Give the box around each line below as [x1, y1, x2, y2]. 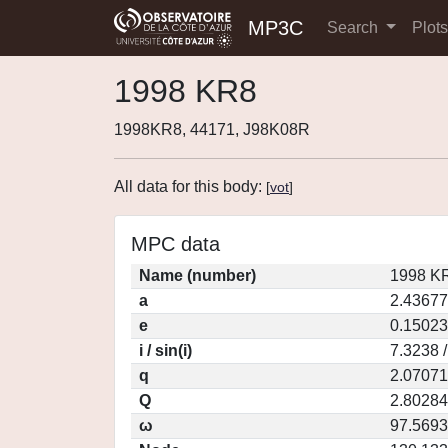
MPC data [131, 233, 220, 255]
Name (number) [139, 267, 256, 284]
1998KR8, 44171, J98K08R [114, 121, 310, 138]
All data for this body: [114, 178, 266, 195]
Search [327, 19, 382, 36]
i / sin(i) [139, 342, 192, 359]
